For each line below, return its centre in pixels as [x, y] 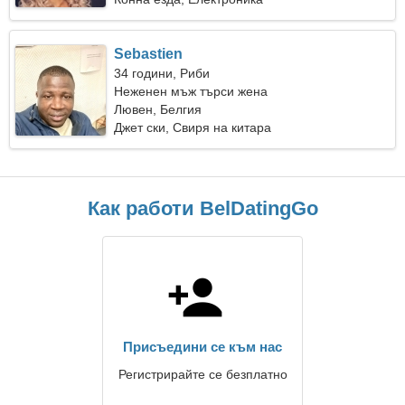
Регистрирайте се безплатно [202, 374]
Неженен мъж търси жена [191, 91]
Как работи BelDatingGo [202, 208]
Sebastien [149, 54]
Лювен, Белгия [158, 109]
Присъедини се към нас [202, 347]
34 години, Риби [162, 73]
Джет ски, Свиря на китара [193, 127]
